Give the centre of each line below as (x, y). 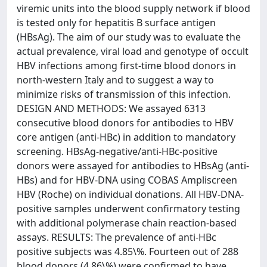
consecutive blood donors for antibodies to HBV (125, 123)
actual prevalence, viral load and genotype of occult (133, 51)
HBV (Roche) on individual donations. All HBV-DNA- (130, 194)
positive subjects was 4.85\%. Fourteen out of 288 (128, 252)
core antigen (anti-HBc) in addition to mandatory (126, 137)
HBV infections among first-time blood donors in (126, 66)
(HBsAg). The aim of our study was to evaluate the (129, 37)
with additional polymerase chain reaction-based (127, 223)
